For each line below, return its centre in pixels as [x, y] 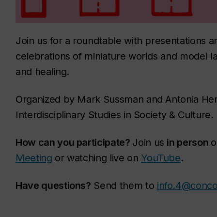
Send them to [124, 186]
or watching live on [97, 158]
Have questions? [53, 186]
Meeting [34, 158]
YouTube [161, 158]
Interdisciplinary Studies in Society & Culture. [115, 115]
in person [189, 143]
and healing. [42, 72]
